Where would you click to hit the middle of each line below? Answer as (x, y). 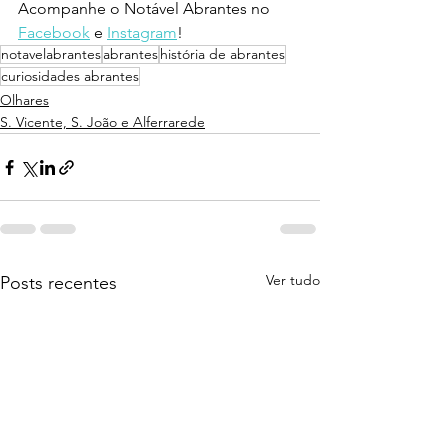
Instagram (142, 33)
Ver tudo (293, 280)
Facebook (54, 33)
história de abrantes (222, 54)
